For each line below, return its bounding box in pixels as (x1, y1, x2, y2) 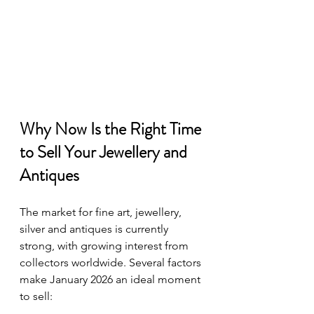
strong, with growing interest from (20, 238, 191, 252)
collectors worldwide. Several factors (20, 255, 204, 269)
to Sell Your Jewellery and (20, 139, 191, 164)
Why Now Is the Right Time (20, 116, 205, 141)
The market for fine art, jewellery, (20, 205, 184, 219)
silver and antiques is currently (20, 221, 171, 235)
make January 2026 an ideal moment (20, 272, 203, 286)
